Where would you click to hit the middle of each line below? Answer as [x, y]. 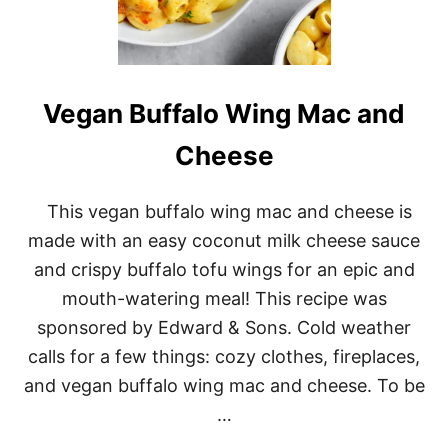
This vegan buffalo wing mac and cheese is [224, 212]
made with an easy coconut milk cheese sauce [224, 241]
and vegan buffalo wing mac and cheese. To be [224, 386]
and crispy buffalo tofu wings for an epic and [224, 270]
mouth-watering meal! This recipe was [224, 299]
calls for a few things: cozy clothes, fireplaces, [224, 357]
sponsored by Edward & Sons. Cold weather [224, 328]
